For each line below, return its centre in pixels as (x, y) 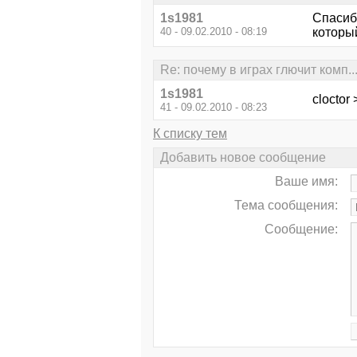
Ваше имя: (306, 182)
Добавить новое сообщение (243, 158)
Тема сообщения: (286, 206)
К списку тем (190, 133)
